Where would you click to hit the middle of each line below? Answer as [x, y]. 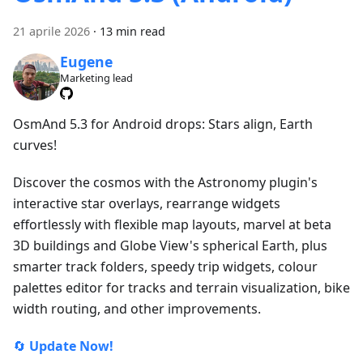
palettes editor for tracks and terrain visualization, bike [181, 288]
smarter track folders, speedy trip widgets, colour [165, 267]
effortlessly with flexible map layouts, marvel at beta [172, 224]
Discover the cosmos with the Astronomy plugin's [165, 182]
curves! [35, 145]
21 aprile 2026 [51, 32]
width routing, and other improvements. [137, 309]
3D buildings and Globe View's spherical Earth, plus [170, 246]
